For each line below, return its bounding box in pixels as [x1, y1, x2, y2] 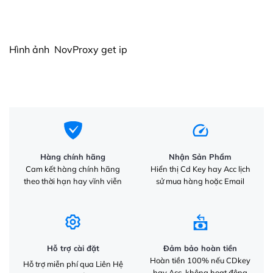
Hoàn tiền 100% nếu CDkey [150, 255, 250, 266]
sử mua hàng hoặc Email [156, 175, 244, 186]
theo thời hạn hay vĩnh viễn [24, 175, 122, 186]
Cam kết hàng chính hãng [26, 163, 120, 174]
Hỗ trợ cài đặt [46, 243, 99, 253]
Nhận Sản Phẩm [169, 151, 232, 161]
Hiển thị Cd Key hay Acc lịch [150, 163, 250, 174]
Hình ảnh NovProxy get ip [9, 43, 127, 55]
